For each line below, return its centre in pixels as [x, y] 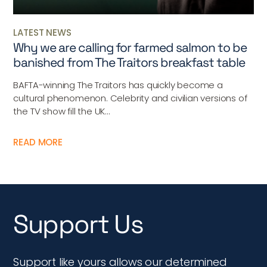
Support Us [78, 224]
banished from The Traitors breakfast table [129, 62]
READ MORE [38, 142]
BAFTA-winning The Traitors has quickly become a [118, 85]
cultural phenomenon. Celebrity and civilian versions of [130, 98]
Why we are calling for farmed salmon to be [130, 47]
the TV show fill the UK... [62, 111]
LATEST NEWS [42, 32]
